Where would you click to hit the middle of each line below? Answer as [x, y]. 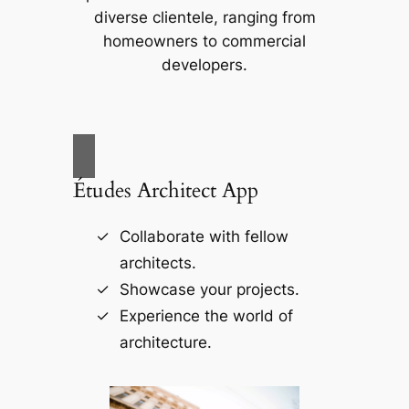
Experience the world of [206, 315]
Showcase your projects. [209, 289]
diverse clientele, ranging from [204, 18]
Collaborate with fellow [204, 236]
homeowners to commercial [204, 42]
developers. [204, 65]
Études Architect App [165, 190]
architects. [157, 262]
